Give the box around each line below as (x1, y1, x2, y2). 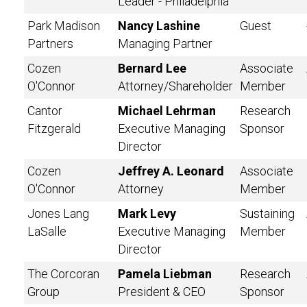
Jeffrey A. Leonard (118, 164, 224, 178)
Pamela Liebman (118, 267, 212, 281)
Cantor (27, 103, 62, 118)
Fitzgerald (27, 121, 81, 136)
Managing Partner (118, 36, 212, 51)
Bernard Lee (118, 61, 186, 75)
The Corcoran (27, 267, 99, 281)
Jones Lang (27, 206, 89, 221)
